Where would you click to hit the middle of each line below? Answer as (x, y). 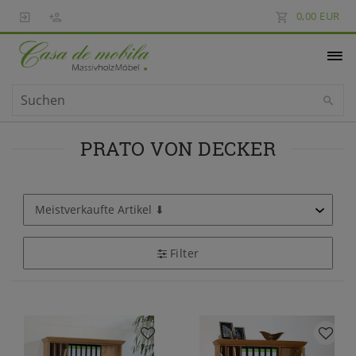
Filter (184, 253)
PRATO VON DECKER (178, 148)
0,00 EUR (318, 16)
